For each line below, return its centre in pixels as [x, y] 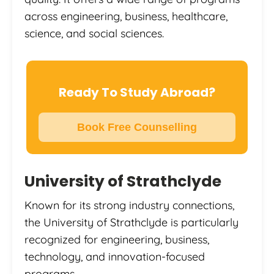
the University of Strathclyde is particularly [131, 222]
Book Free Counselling [137, 127]
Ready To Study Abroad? [137, 92]
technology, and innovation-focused [115, 256]
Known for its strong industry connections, [129, 205]
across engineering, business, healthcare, [126, 16]
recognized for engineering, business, [117, 239]
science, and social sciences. [94, 33]
